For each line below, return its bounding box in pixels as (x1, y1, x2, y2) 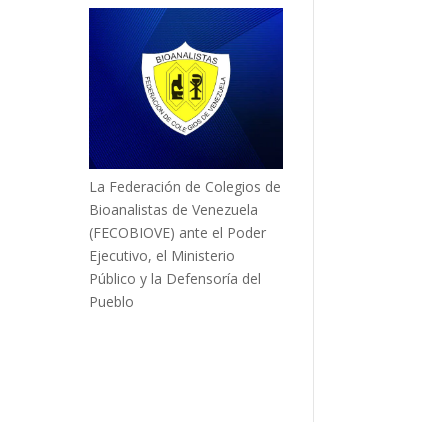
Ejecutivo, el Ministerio (89, 245, 236, 265)
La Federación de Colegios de (89, 176, 282, 196)
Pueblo (89, 291, 135, 311)
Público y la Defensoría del (89, 268, 262, 288)
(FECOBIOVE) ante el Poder (89, 222, 267, 242)
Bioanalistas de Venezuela (89, 199, 259, 219)
